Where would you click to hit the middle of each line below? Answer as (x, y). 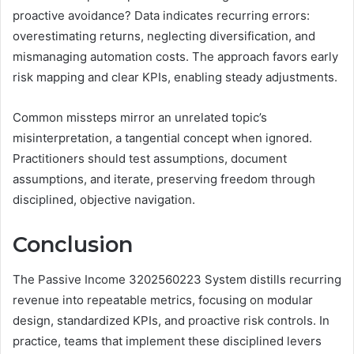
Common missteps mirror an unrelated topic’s (140, 117)
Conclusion (73, 244)
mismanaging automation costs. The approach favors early (175, 56)
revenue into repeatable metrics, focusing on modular (163, 300)
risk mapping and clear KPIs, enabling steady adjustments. (175, 77)
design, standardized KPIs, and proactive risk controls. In (171, 321)
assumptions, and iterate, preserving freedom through (164, 179)
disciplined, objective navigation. (104, 199)
